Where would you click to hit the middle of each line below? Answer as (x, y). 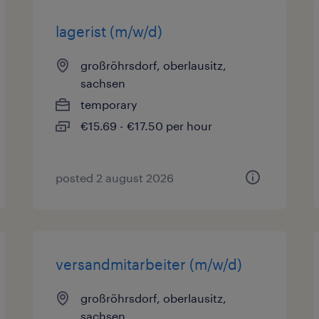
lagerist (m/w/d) (109, 31)
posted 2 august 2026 (115, 178)
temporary (109, 104)
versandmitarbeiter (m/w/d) (149, 264)
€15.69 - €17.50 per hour (147, 126)
